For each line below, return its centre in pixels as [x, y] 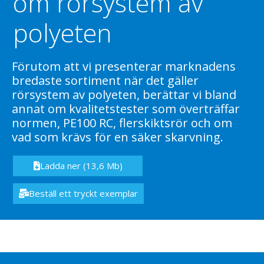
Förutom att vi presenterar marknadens [124, 66]
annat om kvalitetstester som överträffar [126, 108]
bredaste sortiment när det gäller [105, 80]
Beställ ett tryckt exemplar [84, 193]
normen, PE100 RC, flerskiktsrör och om [122, 123]
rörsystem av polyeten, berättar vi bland [124, 94]
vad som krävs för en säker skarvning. [118, 137]
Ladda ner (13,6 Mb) [82, 165]
